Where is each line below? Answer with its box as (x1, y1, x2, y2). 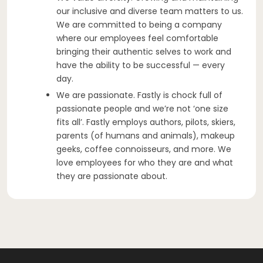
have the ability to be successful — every (56, 59, 225, 71)
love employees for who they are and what (56, 156, 233, 168)
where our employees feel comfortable (56, 32, 218, 44)
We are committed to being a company (56, 18, 222, 31)
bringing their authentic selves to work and (56, 45, 231, 58)
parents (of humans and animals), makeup (56, 129, 235, 141)
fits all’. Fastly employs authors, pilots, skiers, (56, 116, 235, 128)
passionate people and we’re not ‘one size (56, 102, 228, 114)
